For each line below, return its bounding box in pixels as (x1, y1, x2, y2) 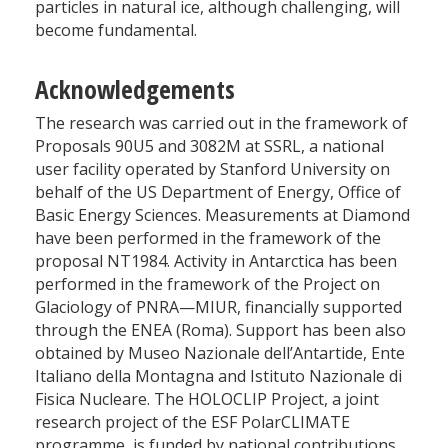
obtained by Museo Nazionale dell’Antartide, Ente (35, 342, 405, 365)
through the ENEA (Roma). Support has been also (35, 319, 406, 342)
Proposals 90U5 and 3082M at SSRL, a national (35, 135, 384, 158)
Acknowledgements (35, 72, 235, 108)
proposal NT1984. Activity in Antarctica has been (35, 250, 397, 273)
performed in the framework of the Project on (35, 273, 380, 296)
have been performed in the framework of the (35, 227, 381, 250)
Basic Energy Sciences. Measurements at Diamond (35, 204, 410, 227)
